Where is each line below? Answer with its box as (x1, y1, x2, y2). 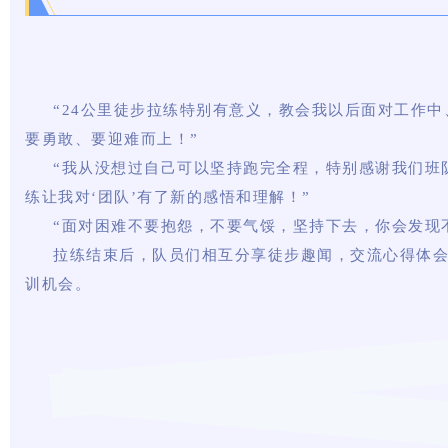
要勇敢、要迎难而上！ (25, 131, 190, 148)
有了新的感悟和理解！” (137, 189, 311, 206)
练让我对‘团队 (25, 189, 131, 206)
